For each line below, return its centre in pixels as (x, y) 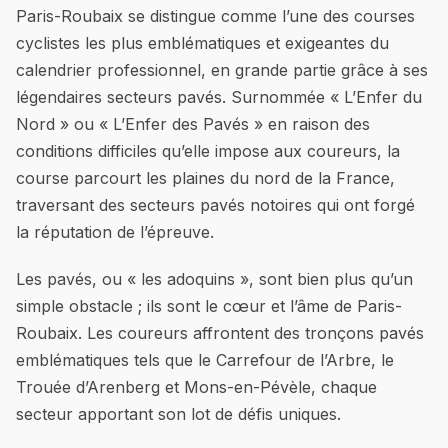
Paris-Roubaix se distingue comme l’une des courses (215, 16)
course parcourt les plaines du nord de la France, (205, 178)
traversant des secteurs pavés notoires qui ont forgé (215, 205)
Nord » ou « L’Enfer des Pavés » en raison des (193, 124)
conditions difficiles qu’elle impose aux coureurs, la (208, 151)
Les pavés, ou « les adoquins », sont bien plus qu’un (214, 279)
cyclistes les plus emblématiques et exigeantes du (202, 43)
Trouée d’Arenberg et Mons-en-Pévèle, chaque (196, 387)
